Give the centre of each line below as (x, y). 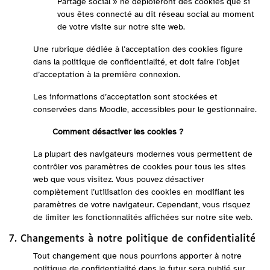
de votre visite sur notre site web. (121, 27)
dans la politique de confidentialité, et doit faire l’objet (137, 62)
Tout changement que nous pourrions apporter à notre (137, 256)
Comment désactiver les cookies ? (96, 132)
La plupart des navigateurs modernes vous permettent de (143, 154)
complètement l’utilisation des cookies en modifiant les (139, 192)
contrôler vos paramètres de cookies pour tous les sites (140, 167)
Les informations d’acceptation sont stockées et (125, 97)
